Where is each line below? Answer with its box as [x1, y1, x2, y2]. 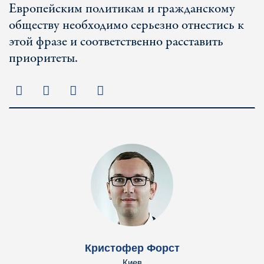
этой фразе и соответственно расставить [9, 32, 223, 51]
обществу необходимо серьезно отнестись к [9, 16, 244, 35]
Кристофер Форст [84, 242, 180, 254]
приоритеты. [9, 49, 84, 68]
